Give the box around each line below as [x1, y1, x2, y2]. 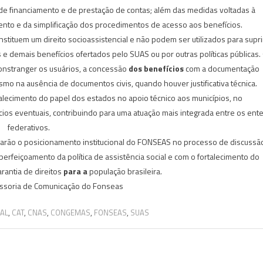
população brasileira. [87, 164, 162, 177]
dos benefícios [128, 62, 184, 75]
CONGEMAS [50, 206, 90, 218]
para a [63, 164, 87, 177]
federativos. [7, 120, 50, 133]
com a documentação [183, 62, 259, 75]
